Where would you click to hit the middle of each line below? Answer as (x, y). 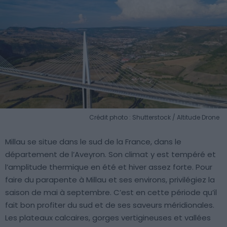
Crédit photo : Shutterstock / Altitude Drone (154, 117)
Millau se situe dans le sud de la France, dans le (93, 141)
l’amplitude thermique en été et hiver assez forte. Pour (109, 167)
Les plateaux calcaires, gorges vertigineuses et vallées (108, 217)
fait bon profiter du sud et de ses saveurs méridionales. (110, 205)
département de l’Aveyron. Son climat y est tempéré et (110, 154)
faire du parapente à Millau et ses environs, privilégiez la (110, 179)
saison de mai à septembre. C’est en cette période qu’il (111, 192)
